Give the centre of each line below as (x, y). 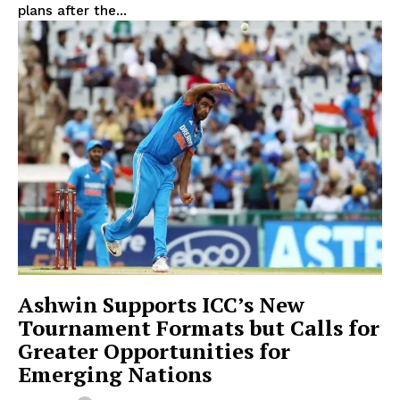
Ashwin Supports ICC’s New (161, 305)
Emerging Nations (115, 375)
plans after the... (72, 10)
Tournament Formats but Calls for (199, 328)
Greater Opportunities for (154, 351)
